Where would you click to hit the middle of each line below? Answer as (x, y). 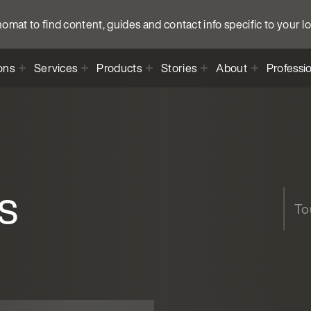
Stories (179, 68)
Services (56, 68)
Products (119, 68)
